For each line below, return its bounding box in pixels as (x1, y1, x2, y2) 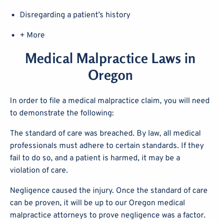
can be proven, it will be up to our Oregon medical (10, 198, 185, 208)
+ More (20, 30, 45, 40)
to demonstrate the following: (10, 108, 114, 118)
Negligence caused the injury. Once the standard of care (10, 185, 208, 196)
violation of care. (10, 165, 68, 176)
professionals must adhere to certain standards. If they (10, 141, 204, 151)
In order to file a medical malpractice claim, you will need (10, 96, 210, 106)
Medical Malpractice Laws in (25, 49, 196, 67)
